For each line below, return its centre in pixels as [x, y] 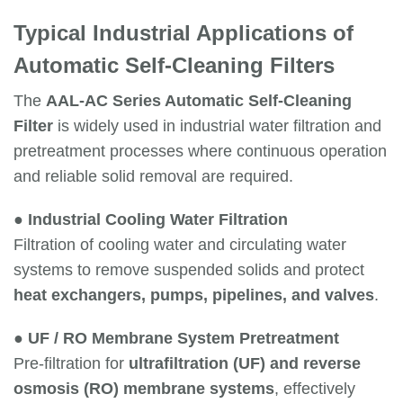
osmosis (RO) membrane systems [144, 389]
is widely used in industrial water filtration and [217, 126]
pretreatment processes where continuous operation [200, 152]
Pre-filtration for [71, 364]
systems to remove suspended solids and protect [189, 270]
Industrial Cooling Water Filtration [158, 220]
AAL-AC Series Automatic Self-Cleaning [199, 101]
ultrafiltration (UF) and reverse [245, 364]
